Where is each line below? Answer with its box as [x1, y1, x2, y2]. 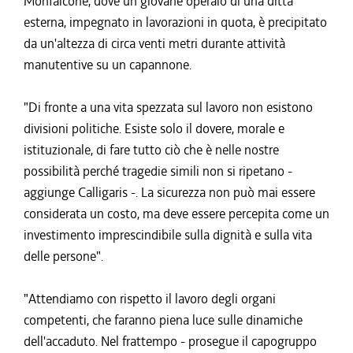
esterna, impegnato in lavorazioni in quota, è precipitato [24, 13, 327, 31]
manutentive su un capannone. [24, 56, 191, 73]
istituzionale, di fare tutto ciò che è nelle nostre [24, 141, 279, 158]
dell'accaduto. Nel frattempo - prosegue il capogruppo [24, 333, 317, 350]
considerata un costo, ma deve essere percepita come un [24, 205, 329, 222]
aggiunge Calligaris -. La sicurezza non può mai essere [24, 184, 315, 201]
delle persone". [24, 247, 103, 265]
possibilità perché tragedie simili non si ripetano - [24, 162, 292, 180]
